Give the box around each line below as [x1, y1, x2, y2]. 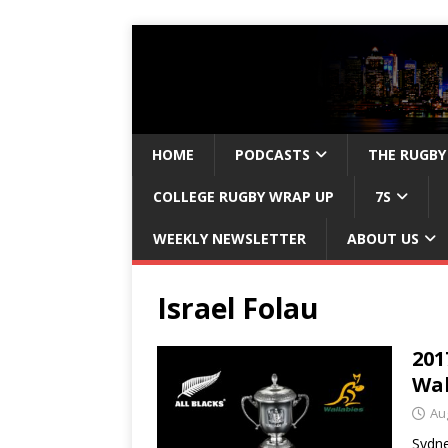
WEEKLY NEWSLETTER [153, 229, 306, 249]
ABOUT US [347, 229, 419, 249]
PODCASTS [235, 145, 310, 165]
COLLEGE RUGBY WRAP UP [153, 187, 334, 207]
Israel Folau [157, 289, 318, 328]
